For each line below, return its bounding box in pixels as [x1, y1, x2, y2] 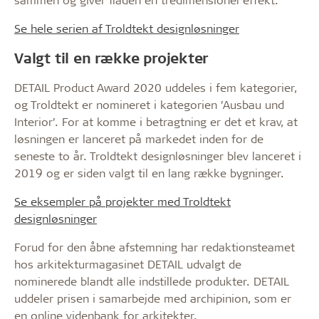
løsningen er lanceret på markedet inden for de [14, 131, 263, 146]
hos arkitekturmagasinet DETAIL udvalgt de [14, 256, 241, 271]
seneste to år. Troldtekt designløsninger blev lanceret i [14, 148, 301, 163]
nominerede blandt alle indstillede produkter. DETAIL [14, 273, 289, 288]
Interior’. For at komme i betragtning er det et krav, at [14, 114, 298, 129]
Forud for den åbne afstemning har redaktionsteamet [14, 239, 295, 254]
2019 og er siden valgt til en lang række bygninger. [14, 165, 284, 180]
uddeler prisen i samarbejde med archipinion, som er [14, 291, 291, 305]
